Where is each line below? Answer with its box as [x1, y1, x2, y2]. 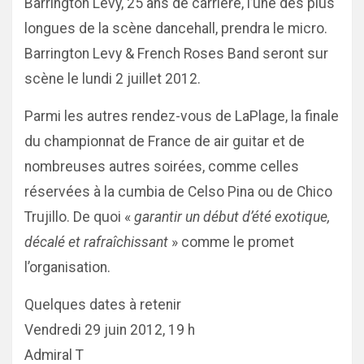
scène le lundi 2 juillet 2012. [24, 71, 201, 87]
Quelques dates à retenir [24, 297, 181, 313]
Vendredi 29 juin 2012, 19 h [24, 322, 195, 338]
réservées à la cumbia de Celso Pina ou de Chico [24, 184, 332, 200]
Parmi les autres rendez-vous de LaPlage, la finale [24, 108, 339, 124]
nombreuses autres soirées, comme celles [24, 158, 299, 175]
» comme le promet [168, 234, 294, 250]
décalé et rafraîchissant [24, 234, 168, 250]
